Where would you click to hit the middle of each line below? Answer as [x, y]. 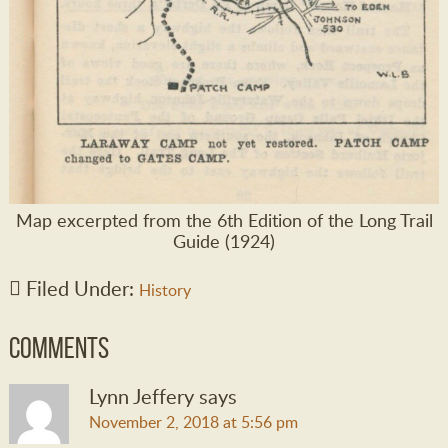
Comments [58, 348]
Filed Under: [82, 288]
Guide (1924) [224, 241]
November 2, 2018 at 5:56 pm [193, 422]
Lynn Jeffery [141, 396]
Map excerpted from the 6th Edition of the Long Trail [224, 220]
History [164, 290]
